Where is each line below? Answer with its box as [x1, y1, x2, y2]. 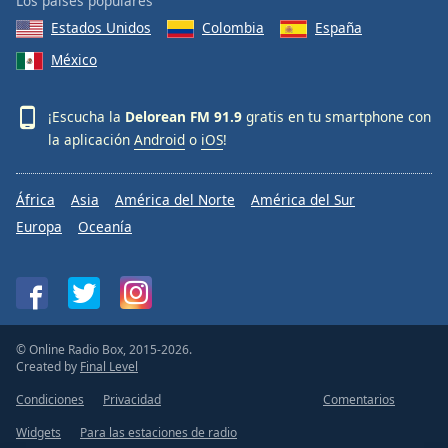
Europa [16, 217, 62, 237]
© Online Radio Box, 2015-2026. [16, 341, 192, 359]
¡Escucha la [48, 107, 125, 126]
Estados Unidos [51, 17, 151, 37]
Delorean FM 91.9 [125, 107, 242, 126]
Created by [16, 358, 80, 376]
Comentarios [323, 391, 395, 409]
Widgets [16, 424, 61, 442]
